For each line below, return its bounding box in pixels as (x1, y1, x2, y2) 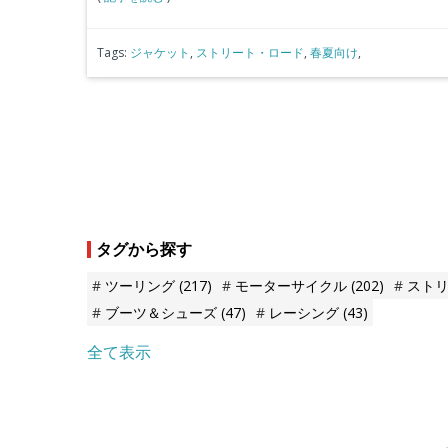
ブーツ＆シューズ (105, 302, 221, 322)
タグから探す (96, 237, 192, 260)
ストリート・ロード (196, 43, 304, 61)
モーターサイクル (235, 275, 351, 295)
